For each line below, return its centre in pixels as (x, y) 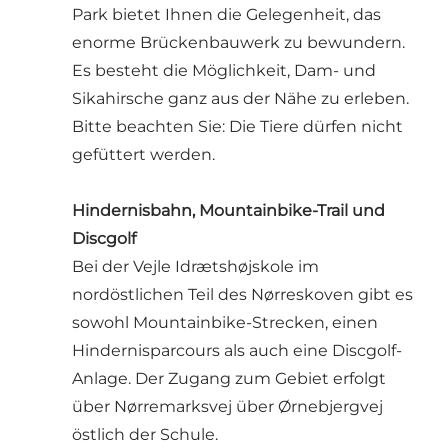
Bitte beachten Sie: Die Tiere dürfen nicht (237, 126)
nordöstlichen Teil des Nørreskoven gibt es (242, 294)
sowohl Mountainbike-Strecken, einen (225, 322)
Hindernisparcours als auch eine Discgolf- (237, 350)
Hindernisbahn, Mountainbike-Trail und (228, 210)
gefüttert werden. (145, 154)
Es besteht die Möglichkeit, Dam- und (224, 70)
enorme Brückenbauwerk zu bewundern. (238, 42)
